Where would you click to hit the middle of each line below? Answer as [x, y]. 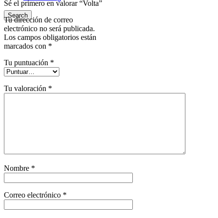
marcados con [26, 46]
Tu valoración [26, 88]
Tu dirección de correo [38, 19]
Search [18, 15]
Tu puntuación [27, 62]
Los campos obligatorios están [50, 37]
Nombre [18, 168]
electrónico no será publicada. [49, 28]
